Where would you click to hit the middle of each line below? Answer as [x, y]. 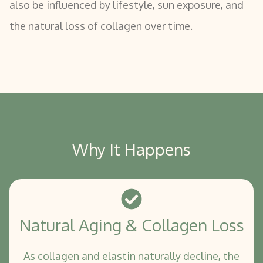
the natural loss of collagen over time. [101, 26]
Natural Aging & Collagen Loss [131, 225]
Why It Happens [131, 149]
